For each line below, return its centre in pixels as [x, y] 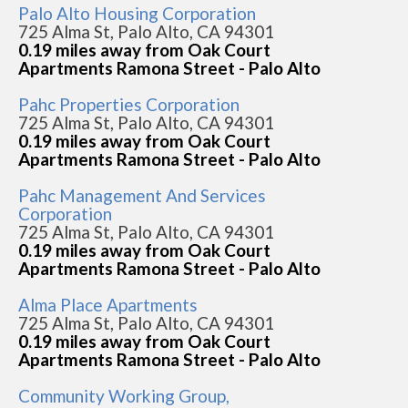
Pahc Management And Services [142, 196]
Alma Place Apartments [108, 305]
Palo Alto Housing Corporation [137, 14]
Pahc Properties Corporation [129, 105]
